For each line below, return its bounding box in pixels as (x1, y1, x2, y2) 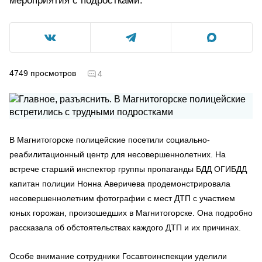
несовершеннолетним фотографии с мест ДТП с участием (9, 193, 235, 203)
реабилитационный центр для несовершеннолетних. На (9, 149, 226, 159)
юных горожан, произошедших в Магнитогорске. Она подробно (9, 208, 253, 218)
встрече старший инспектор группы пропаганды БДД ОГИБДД (9, 164, 247, 174)
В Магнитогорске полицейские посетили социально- (9, 135, 210, 144)
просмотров (30, 68, 76, 78)
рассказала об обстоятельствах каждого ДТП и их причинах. (9, 222, 241, 232)
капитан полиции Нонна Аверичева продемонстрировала (9, 178, 230, 188)
